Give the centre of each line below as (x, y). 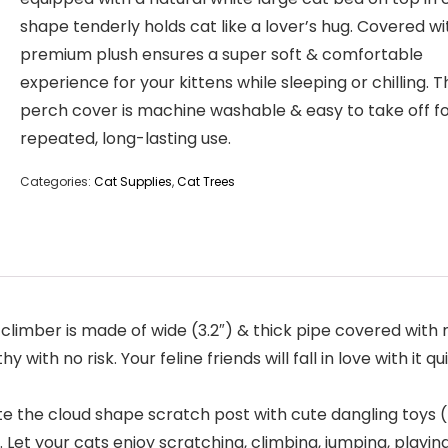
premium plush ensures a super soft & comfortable (221, 54)
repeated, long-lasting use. (125, 138)
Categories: (57, 181)
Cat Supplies (133, 181)
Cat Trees (206, 181)
